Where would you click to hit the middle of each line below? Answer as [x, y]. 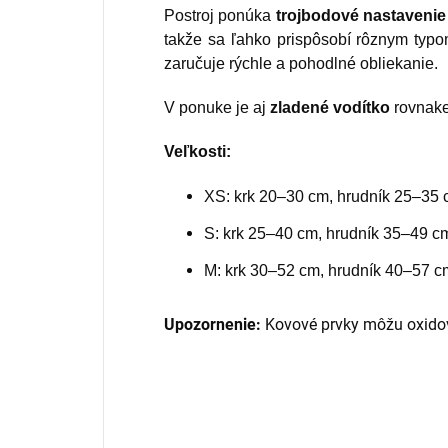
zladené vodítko [332, 108]
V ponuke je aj [217, 108]
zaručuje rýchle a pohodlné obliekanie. [301, 64]
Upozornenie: [212, 325]
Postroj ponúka [220, 16]
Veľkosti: [197, 152]
